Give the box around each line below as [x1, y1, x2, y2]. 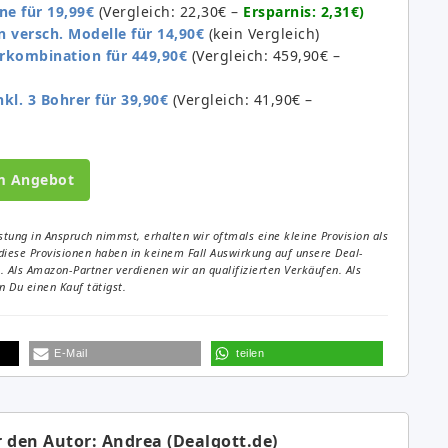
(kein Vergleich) [204, 24, 320, 44]
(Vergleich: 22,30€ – [94, 2, 243, 22]
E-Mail [54, 347, 87, 360]
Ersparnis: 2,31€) [243, 2, 365, 22]
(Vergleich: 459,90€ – [187, 46, 340, 66]
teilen [236, 347, 264, 360]
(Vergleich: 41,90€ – [168, 90, 313, 110]
